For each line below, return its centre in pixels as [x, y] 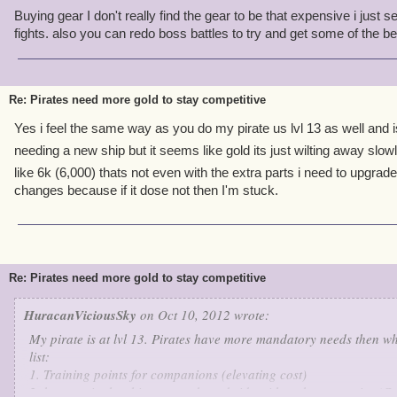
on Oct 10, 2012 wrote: [203, 315]
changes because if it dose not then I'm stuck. [146, 190]
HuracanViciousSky [80, 315]
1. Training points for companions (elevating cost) [168, 374]
